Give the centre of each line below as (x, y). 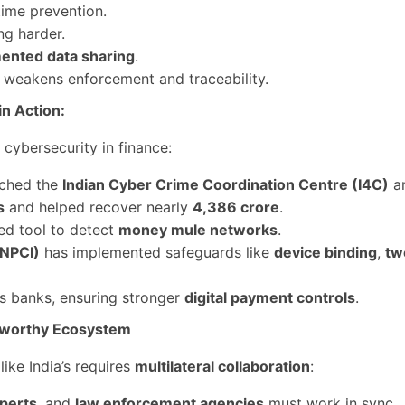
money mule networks (198, 230)
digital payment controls (270, 297)
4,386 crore (236, 207)
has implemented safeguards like (157, 252)
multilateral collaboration (222, 366)
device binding (325, 252)
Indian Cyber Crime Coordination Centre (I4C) (226, 184)
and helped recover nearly (99, 207)
